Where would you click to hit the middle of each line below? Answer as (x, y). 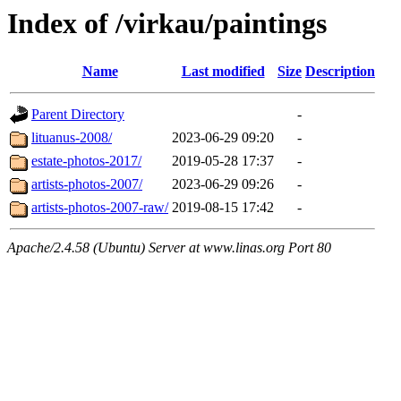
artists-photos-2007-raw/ (100, 208)
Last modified (223, 72)
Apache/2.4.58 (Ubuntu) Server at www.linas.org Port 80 (169, 248)
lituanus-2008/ (72, 138)
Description (340, 72)
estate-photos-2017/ (86, 161)
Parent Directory (78, 115)
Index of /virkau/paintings (167, 23)
